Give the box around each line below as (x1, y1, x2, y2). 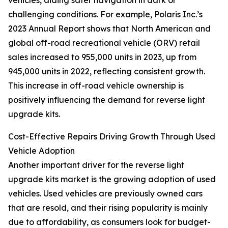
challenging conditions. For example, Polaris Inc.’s (8, 9, 203, 20)
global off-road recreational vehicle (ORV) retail (8, 38, 200, 48)
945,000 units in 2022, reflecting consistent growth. (8, 66, 205, 77)
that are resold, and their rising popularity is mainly (8, 203, 208, 213)
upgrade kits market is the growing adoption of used (8, 174, 216, 185)
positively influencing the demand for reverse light (8, 95, 205, 105)
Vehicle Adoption (8, 146, 75, 156)
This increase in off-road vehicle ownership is (8, 80, 184, 91)
